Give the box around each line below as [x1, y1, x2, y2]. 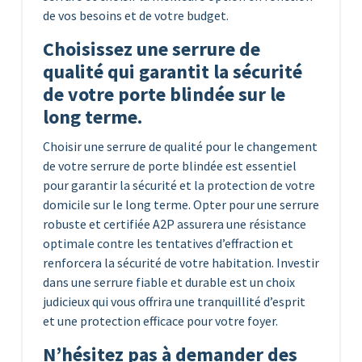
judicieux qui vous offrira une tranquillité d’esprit [43, 293, 305, 309]
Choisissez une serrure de [43, 36, 260, 61]
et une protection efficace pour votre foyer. [43, 312, 278, 329]
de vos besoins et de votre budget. [43, 6, 229, 23]
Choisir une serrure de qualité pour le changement [43, 137, 318, 154]
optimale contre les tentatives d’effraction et [43, 234, 293, 251]
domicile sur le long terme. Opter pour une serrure [43, 196, 319, 213]
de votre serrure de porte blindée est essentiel [43, 157, 297, 174]
